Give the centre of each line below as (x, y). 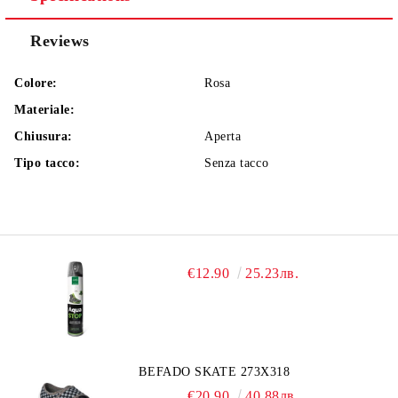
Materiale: (45, 110)
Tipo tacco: (48, 163)
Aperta (223, 136)
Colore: (36, 83)
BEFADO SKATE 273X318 (215, 372)
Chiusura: (44, 136)
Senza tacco (237, 163)
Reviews (60, 41)
